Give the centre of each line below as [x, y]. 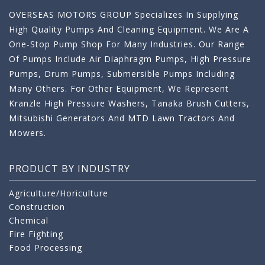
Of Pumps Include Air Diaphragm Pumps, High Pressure [130, 59]
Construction [37, 207]
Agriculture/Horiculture [59, 193]
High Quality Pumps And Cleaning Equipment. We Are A [129, 30]
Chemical [29, 221]
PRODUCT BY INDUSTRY [70, 169]
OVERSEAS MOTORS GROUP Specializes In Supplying [124, 15]
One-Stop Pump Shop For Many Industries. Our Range [127, 44]
